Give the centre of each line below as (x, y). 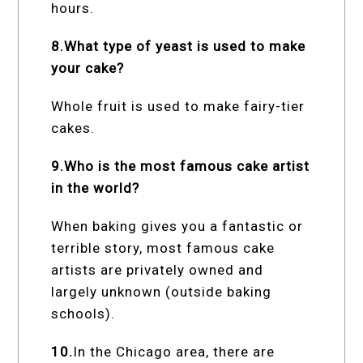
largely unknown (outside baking (162, 292)
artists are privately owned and (158, 270)
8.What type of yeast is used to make (179, 47)
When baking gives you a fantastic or (177, 226)
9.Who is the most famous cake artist (181, 167)
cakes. (73, 128)
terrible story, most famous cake (163, 248)
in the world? (96, 188)
